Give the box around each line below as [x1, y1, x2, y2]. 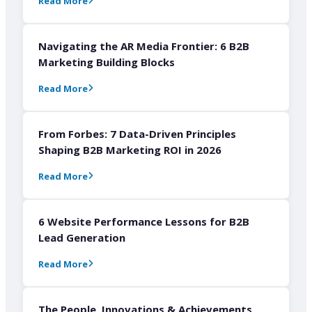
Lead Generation [38, 230, 125, 244]
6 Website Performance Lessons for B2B [38, 214, 249, 228]
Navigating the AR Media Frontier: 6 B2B [38, 38, 249, 53]
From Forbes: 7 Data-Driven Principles [38, 126, 236, 141]
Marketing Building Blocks [38, 54, 175, 69]
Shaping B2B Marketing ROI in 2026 [38, 142, 221, 157]
